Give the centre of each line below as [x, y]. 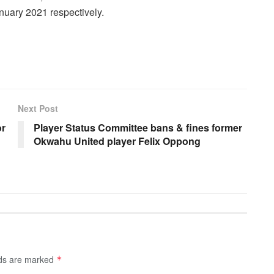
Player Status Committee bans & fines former [138, 127]
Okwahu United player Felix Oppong [117, 141]
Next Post [38, 108]
